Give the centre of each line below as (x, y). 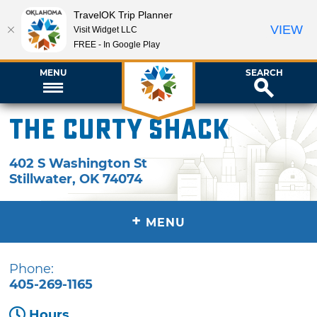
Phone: (32, 269)
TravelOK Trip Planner (123, 15)
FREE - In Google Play (117, 44)
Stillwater (41, 179)
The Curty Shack (119, 130)
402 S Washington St (79, 163)
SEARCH (264, 72)
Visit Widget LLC (105, 29)
